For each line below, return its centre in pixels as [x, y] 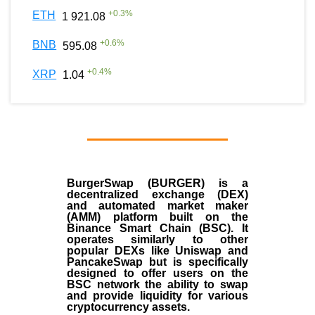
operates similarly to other [157, 239]
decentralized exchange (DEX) [157, 194]
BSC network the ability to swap [157, 284]
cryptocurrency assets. [130, 307]
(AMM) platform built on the [157, 217]
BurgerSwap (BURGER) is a [157, 183]
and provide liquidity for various [157, 295]
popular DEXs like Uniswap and [157, 250]
